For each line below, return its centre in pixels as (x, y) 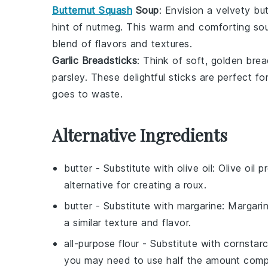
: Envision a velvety (206, 10)
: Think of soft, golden (191, 60)
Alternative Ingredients (140, 135)
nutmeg (103, 27)
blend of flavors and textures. (122, 44)
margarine (199, 206)
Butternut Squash (92, 10)
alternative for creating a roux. (135, 185)
